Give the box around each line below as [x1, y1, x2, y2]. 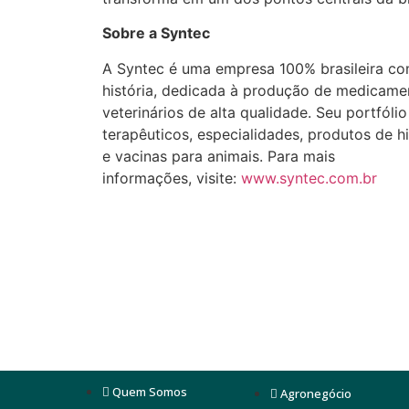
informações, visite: [102, 168, 241, 187]
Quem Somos [112, 383, 187, 400]
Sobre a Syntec [102, 24, 210, 43]
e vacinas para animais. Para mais [102, 146, 335, 165]
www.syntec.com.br [241, 168, 377, 187]
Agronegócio [279, 385, 351, 403]
